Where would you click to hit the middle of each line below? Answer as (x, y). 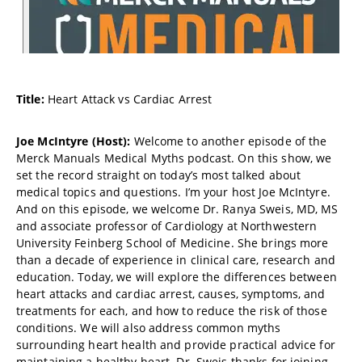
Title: (30, 99)
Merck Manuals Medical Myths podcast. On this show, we (174, 158)
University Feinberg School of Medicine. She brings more (173, 243)
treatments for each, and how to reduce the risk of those (172, 311)
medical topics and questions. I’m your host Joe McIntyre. (173, 192)
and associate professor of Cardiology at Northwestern (167, 226)
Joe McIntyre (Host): (74, 141)
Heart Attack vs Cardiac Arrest (128, 99)
